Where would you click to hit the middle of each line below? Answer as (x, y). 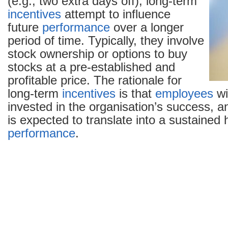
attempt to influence (116, 14)
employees (184, 94)
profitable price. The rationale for (95, 80)
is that (135, 94)
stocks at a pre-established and (91, 67)
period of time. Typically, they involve (106, 41)
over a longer (147, 27)
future (25, 27)
